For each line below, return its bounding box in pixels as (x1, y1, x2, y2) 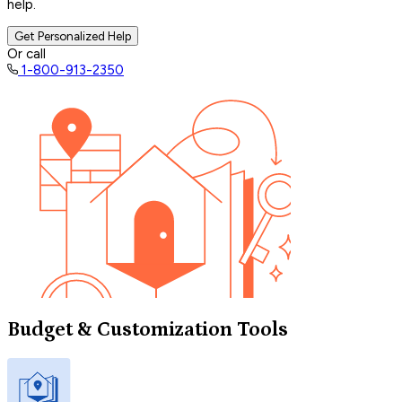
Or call (7, 46, 46, 63)
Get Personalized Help (14, 29, 131, 44)
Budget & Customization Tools (7, 318, 288, 341)
